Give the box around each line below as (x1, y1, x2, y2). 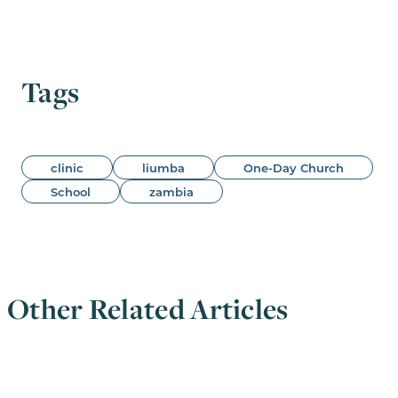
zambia (149, 183, 194, 199)
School (51, 183, 91, 199)
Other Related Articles (7, 289, 289, 328)
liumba (142, 159, 185, 175)
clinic (51, 159, 84, 175)
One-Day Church (243, 159, 344, 175)
